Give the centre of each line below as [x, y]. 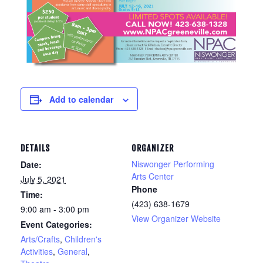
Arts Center [153, 176]
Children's [83, 239]
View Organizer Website [176, 218]
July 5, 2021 [43, 179]
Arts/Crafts [40, 239]
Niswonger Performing [173, 164]
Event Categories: [56, 224]
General [73, 251]
